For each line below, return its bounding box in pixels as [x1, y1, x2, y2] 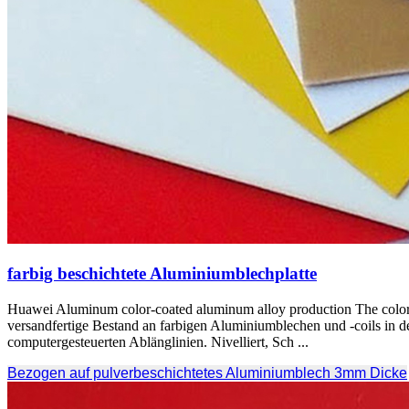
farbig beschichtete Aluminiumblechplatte [7, 264, 317, 284]
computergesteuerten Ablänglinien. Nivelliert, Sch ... [7, 334, 309, 351]
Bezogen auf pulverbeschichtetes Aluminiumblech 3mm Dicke [7, 365, 407, 382]
